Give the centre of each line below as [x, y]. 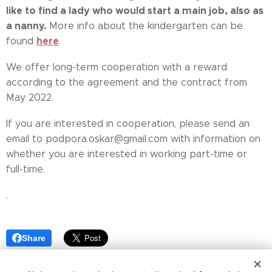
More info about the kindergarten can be [146, 26]
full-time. [25, 169]
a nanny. [28, 26]
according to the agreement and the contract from [127, 83]
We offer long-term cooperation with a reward [117, 67]
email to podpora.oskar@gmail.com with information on [133, 139]
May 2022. [30, 98]
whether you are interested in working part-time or [127, 154]
